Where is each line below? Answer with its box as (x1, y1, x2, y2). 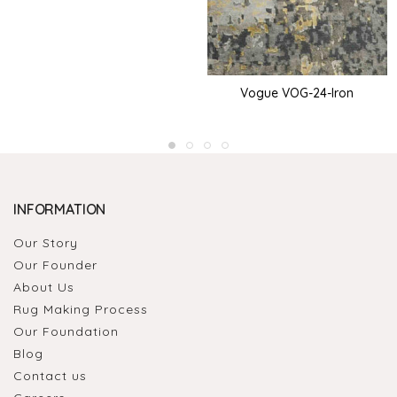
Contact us (13, 367, 87, 384)
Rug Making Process (13, 300, 148, 317)
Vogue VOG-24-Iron (240, 85, 354, 102)
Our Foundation (13, 323, 119, 339)
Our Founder (13, 256, 97, 273)
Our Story (13, 234, 78, 251)
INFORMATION (13, 199, 106, 218)
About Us (13, 278, 74, 295)
